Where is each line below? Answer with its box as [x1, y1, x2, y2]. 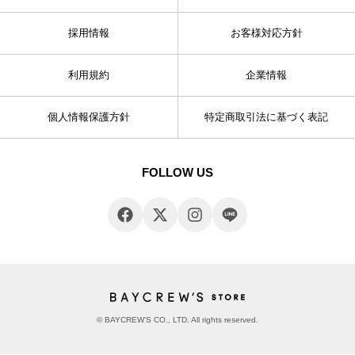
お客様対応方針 [230, 26, 303, 39]
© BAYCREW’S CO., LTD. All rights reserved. [97, 315, 258, 324]
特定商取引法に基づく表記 [204, 110, 328, 123]
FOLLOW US [142, 165, 213, 179]
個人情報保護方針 [48, 110, 130, 123]
